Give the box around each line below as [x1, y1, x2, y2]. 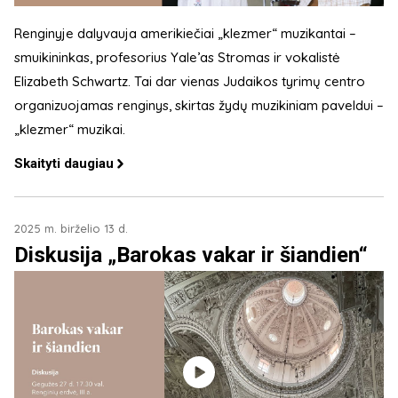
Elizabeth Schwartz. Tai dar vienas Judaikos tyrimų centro [14, 72, 365, 90]
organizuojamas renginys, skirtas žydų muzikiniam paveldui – [14, 96, 384, 114]
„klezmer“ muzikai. [14, 120, 125, 138]
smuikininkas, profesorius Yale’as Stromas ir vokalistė [14, 48, 340, 66]
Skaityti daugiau [14, 155, 114, 171]
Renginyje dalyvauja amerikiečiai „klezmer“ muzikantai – [14, 24, 356, 42]
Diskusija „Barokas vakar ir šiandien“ [14, 242, 368, 267]
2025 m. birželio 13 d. [14, 220, 128, 235]
